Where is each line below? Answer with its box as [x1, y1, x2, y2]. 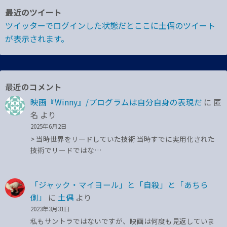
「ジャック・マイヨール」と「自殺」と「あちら [30, 178, 209, 190]
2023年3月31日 [30, 204, 70, 213]
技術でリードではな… [30, 145, 102, 156]
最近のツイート [5, 6, 62, 19]
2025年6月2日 [30, 122, 67, 131]
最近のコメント [5, 81, 62, 93]
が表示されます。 [5, 32, 69, 45]
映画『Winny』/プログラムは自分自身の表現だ [30, 96, 203, 108]
